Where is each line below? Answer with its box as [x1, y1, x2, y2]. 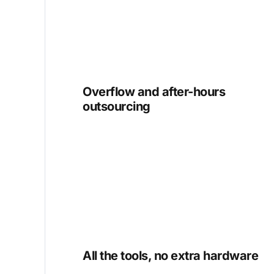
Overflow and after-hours [83, 84, 225, 99]
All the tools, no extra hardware [83, 248, 258, 263]
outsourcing [83, 98, 150, 114]
